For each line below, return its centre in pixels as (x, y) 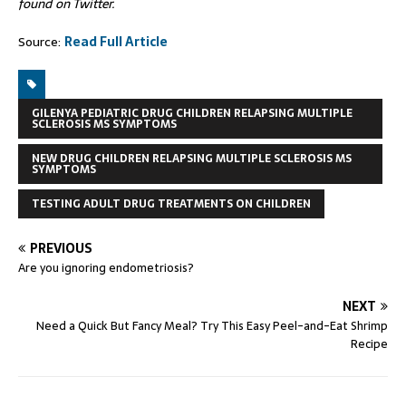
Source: (41, 42)
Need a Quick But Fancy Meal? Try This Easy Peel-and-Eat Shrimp (212, 326)
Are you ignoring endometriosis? (106, 268)
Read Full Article (116, 42)
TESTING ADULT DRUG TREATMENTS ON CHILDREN (171, 204)
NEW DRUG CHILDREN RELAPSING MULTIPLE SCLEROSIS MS (192, 159)
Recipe (369, 344)
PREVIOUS (61, 248)
